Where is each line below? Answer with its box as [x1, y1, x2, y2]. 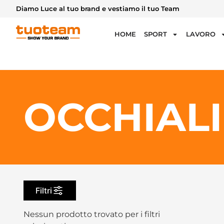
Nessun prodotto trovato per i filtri [23, 209, 160, 219]
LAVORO [186, 30, 216, 38]
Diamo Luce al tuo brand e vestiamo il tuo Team [16, 5, 179, 12]
